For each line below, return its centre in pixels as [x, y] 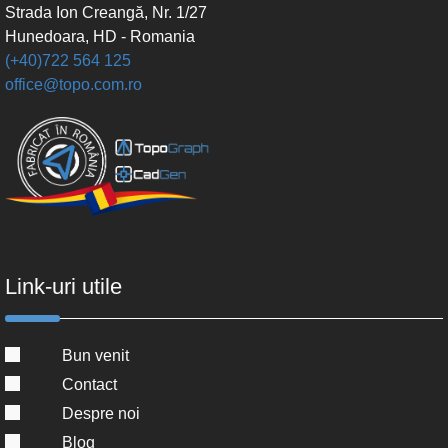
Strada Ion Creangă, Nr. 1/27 [106, 12]
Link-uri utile [63, 286]
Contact [89, 384]
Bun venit [95, 355]
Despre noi [100, 413]
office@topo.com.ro [73, 84]
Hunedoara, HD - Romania [100, 36]
